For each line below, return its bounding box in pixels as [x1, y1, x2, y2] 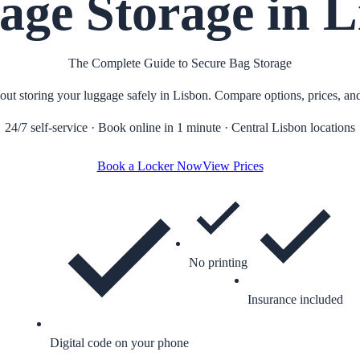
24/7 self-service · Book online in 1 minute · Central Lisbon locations [5, 121, 355, 134]
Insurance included [247, 292, 343, 306]
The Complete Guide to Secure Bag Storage [68, 56, 292, 70]
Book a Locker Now [96, 159, 202, 173]
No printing [188, 256, 247, 269]
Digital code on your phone [49, 336, 189, 350]
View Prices [202, 159, 264, 173]
